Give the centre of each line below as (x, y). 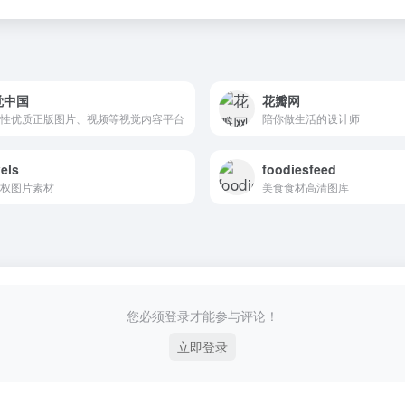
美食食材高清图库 (306, 186)
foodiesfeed (299, 169)
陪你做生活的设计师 (311, 118)
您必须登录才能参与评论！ (202, 316)
